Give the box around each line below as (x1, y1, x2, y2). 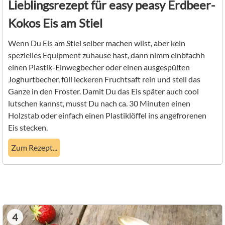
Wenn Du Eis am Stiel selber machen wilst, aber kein (8, 38, 185, 48)
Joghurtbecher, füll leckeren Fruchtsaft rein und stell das (8, 74, 200, 84)
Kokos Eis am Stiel (8, 15, 102, 30)
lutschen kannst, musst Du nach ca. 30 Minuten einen (8, 98, 190, 108)
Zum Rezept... (11, 142, 57, 152)
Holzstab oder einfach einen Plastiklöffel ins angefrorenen (8, 110, 206, 120)
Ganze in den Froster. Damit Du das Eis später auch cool (8, 86, 199, 96)
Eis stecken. (8, 122, 48, 132)
